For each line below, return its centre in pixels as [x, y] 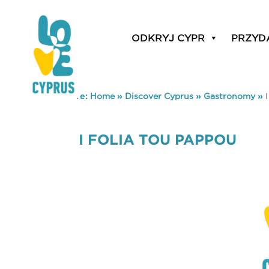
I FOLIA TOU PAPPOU [158, 140]
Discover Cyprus [159, 96]
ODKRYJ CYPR [168, 38]
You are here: [61, 96]
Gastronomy [229, 96]
